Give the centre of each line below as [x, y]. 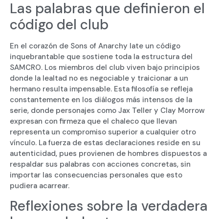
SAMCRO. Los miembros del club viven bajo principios [105, 67]
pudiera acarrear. [40, 186]
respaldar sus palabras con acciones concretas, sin [100, 164]
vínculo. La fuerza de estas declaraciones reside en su [105, 142]
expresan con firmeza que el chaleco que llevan [93, 121]
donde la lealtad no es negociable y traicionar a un [99, 78]
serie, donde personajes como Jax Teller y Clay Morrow [107, 110]
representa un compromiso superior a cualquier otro [103, 132]
